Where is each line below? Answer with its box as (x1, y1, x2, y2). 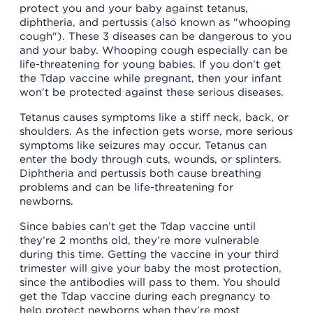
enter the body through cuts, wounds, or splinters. (20, 152, 282, 166)
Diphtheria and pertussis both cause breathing (20, 166, 261, 180)
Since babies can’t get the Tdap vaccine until (20, 219, 256, 233)
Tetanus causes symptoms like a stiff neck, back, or (20, 110, 289, 124)
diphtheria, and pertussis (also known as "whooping (20, 15, 291, 29)
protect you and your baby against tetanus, (20, 1, 248, 15)
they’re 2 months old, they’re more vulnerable (20, 233, 259, 247)
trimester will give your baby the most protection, (20, 261, 282, 275)
